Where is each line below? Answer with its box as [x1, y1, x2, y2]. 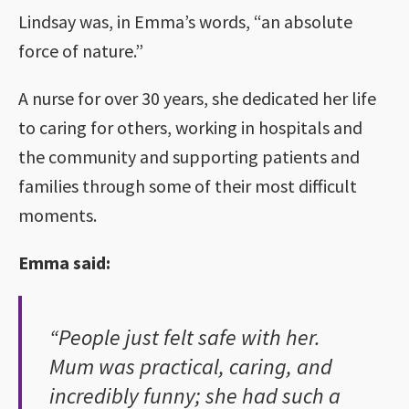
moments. [18, 203, 97, 226]
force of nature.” [18, 38, 143, 62]
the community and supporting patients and [18, 144, 360, 168]
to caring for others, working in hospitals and [18, 115, 362, 139]
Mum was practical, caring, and [49, 351, 332, 381]
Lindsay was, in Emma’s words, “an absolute [18, 9, 352, 33]
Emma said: [18, 250, 110, 274]
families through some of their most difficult [18, 173, 357, 197]
